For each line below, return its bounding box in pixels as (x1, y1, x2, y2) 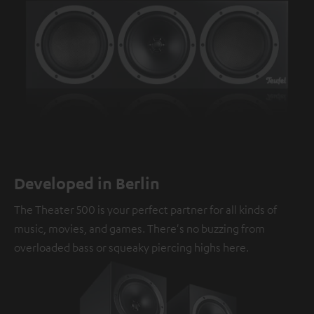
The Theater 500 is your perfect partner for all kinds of (14, 202, 277, 217)
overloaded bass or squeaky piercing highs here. (14, 240, 249, 254)
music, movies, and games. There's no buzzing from (14, 221, 265, 235)
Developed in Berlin (14, 172, 160, 193)
